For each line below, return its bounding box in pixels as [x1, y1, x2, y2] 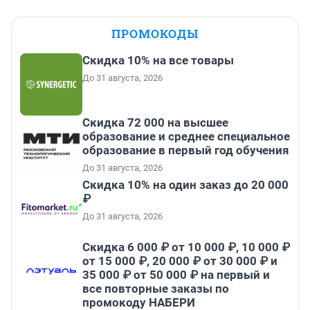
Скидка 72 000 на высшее [82, 116, 228, 130]
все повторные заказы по [82, 282, 229, 296]
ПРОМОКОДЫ [111, 26, 199, 42]
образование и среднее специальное [82, 129, 290, 144]
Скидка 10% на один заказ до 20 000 [82, 178, 289, 192]
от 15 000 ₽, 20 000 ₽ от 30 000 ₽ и [82, 254, 277, 268]
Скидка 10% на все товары [82, 53, 234, 68]
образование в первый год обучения [82, 143, 289, 158]
